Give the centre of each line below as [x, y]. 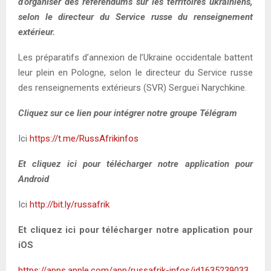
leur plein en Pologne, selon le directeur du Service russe [135, 72]
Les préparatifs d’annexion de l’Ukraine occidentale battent [135, 57]
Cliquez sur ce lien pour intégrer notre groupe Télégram [128, 113]
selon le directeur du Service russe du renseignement [135, 17]
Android [34, 179]
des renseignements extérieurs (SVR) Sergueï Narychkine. [132, 87]
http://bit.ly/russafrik [70, 204]
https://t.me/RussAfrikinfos [84, 138]
